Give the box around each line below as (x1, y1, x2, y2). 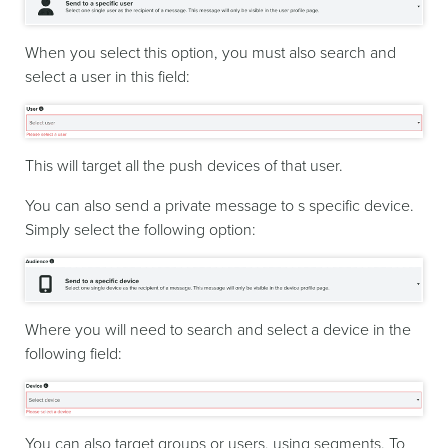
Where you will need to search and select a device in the (25, 320, 411, 341)
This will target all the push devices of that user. (25, 155, 343, 176)
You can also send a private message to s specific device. (25, 195, 414, 216)
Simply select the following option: (25, 219, 256, 240)
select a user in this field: (25, 66, 190, 87)
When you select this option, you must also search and (25, 42, 396, 63)
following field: (25, 344, 122, 365)
